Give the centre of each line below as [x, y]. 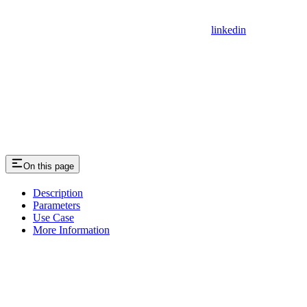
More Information [71, 230]
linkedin [229, 29]
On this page [49, 167]
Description [58, 193]
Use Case [53, 218]
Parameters [57, 206]
